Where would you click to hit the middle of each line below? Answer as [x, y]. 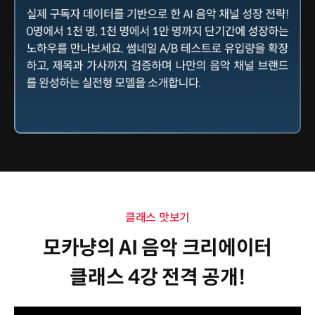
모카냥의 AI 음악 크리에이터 [157, 247]
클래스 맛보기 [157, 217]
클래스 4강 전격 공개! [157, 277]
